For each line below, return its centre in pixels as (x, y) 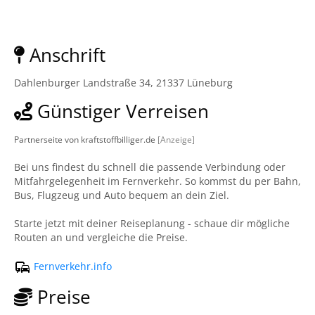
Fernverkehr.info (71, 266)
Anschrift (65, 55)
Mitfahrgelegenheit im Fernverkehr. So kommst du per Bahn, (157, 181)
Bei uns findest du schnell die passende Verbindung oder (150, 167)
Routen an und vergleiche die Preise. (101, 237)
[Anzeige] (176, 139)
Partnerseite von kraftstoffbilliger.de (86, 139)
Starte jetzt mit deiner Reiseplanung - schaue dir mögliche (152, 223)
